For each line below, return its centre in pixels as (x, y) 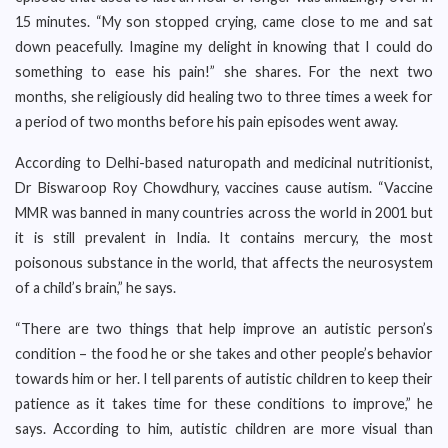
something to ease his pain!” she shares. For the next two (224, 71)
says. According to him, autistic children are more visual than (224, 428)
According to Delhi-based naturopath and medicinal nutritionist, (224, 162)
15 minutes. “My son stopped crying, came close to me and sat (224, 21)
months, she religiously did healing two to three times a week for (224, 96)
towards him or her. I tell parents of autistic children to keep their (224, 378)
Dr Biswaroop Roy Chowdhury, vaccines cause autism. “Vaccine (224, 187)
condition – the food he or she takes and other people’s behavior (224, 353)
